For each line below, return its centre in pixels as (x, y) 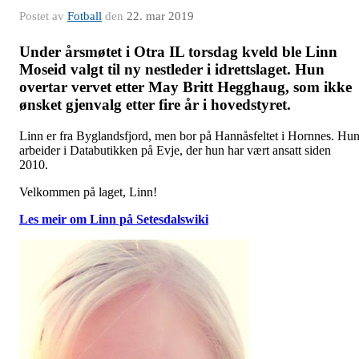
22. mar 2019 (160, 16)
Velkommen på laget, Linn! (88, 192)
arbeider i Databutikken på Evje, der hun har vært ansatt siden (175, 151)
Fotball (85, 16)
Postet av (43, 16)
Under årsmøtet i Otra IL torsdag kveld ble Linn (178, 52)
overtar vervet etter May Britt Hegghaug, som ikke (186, 87)
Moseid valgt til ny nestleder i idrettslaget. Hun (172, 70)
